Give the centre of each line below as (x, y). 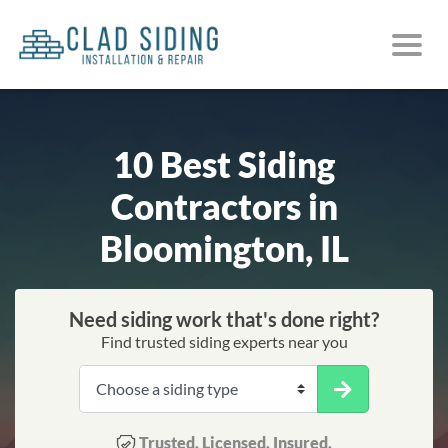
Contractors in (224, 205)
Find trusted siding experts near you (224, 341)
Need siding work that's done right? (224, 318)
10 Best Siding (224, 163)
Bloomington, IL (224, 247)
